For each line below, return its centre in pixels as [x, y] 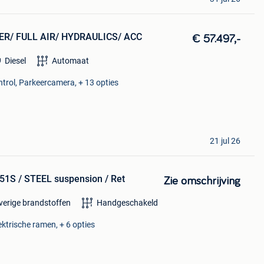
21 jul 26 [225, 141]
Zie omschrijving [202, 181]
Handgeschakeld [127, 203]
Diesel [15, 60]
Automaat [70, 60]
